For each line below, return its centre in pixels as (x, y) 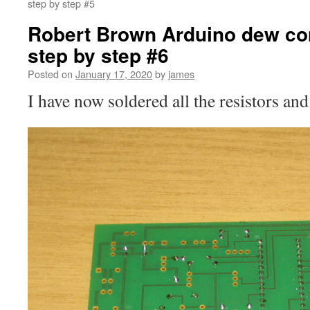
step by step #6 (98, 55)
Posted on (50, 74)
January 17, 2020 (114, 74)
